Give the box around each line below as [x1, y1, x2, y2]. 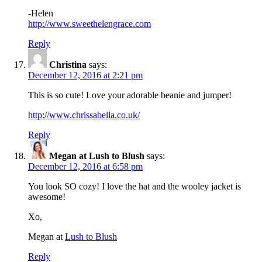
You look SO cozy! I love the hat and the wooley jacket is [28, 181, 241, 191]
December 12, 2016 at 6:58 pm [28, 161, 143, 171]
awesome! [28, 191, 65, 202]
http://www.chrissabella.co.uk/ [28, 109, 140, 120]
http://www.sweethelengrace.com [28, 18, 151, 29]
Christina [49, 59, 87, 70]
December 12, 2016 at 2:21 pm [28, 70, 143, 80]
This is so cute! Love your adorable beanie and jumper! [28, 89, 232, 100]
